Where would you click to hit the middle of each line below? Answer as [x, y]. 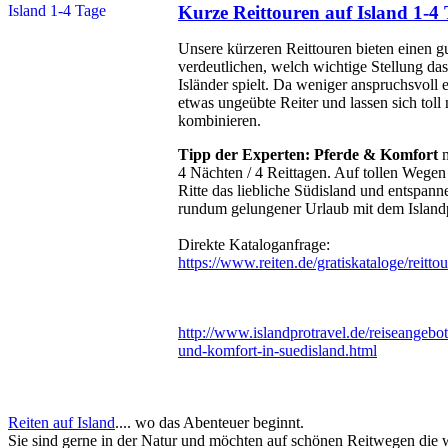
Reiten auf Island [61, 423]
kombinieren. [219, 121]
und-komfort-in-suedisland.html [277, 351]
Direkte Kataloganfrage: [254, 245]
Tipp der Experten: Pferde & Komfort [310, 155]
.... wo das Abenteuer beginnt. [209, 423]
